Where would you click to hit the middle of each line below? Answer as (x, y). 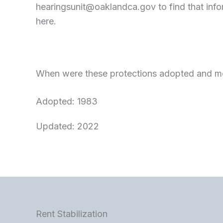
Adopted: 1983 (67, 101)
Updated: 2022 (67, 126)
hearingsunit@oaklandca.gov (96, 7)
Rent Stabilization (72, 214)
